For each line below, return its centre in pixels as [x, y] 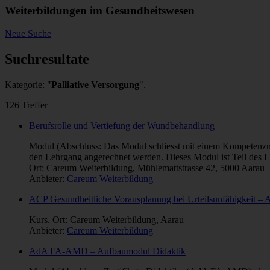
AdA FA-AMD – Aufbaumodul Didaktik [107, 251]
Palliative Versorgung [95, 85]
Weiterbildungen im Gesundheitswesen [100, 10]
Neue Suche [28, 34]
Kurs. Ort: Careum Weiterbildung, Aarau [106, 220]
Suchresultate [47, 59]
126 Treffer [26, 105]
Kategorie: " [28, 85]
